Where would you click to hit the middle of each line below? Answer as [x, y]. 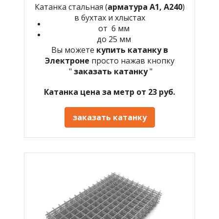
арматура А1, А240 [145, 7]
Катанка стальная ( [71, 7]
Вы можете [74, 50]
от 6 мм [114, 28]
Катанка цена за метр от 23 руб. [109, 92]
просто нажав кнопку [132, 60]
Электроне [67, 60]
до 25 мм [114, 39]
